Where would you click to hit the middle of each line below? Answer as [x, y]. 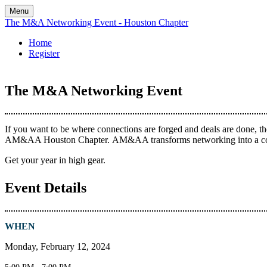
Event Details [46, 188]
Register [44, 53]
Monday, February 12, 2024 [58, 246]
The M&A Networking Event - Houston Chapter [97, 22]
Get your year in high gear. [55, 160]
